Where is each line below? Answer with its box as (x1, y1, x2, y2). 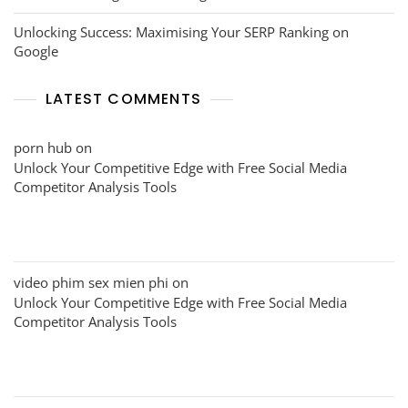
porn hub (14, 138, 72, 157)
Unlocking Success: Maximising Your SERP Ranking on (14, 22, 349, 41)
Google (14, 41, 58, 60)
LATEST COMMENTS (46, 87, 201, 109)
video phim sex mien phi (14, 272, 168, 291)
